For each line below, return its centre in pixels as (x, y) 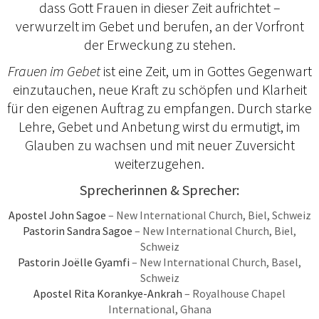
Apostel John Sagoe (57, 215)
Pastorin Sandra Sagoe (78, 231)
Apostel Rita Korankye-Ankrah (108, 294)
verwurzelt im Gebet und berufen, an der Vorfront (159, 26)
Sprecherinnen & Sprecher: (159, 190)
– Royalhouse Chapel (234, 294)
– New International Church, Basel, (215, 262)
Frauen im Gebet (54, 71)
